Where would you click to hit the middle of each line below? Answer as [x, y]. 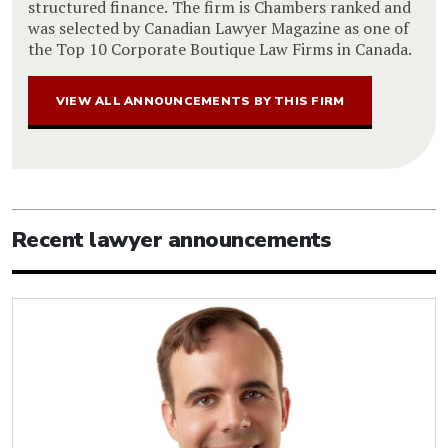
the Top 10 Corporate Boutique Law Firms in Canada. [220, 48]
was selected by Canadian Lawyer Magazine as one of [218, 27]
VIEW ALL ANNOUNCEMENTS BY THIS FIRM [200, 100]
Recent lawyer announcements [171, 239]
